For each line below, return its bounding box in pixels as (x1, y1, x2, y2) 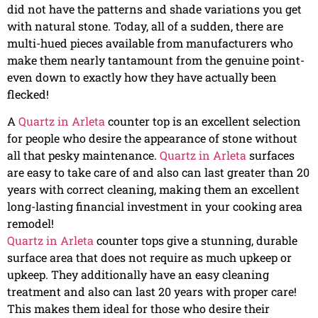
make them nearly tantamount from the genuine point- (7, 52, 305, 67)
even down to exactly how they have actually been (7, 69, 277, 84)
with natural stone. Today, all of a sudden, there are (7, 18, 283, 33)
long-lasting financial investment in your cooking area (7, 199, 302, 214)
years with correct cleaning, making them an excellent (7, 182, 300, 197)
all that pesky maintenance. (7, 148, 160, 163)
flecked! (7, 86, 49, 102)
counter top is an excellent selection (105, 114, 301, 129)
